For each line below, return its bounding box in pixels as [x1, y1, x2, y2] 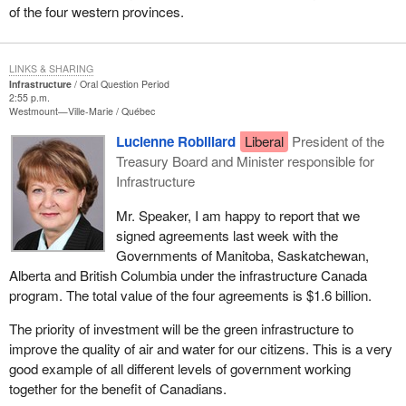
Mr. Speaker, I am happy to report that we [115, 205, 360, 225]
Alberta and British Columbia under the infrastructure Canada [8, 265, 367, 285]
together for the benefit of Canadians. [8, 378, 227, 398]
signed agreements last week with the [115, 225, 338, 245]
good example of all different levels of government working [8, 358, 351, 378]
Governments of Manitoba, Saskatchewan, [115, 245, 369, 265]
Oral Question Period [79, 77, 169, 92]
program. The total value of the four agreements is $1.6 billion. [8, 285, 372, 304]
